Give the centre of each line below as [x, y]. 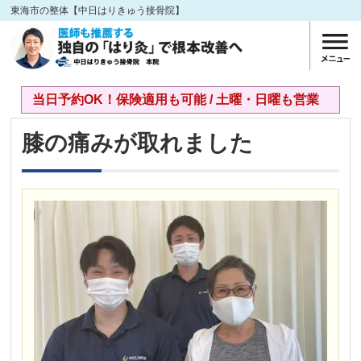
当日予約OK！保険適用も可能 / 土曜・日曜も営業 [175, 100]
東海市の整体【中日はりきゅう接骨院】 [98, 10]
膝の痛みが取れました [138, 143]
